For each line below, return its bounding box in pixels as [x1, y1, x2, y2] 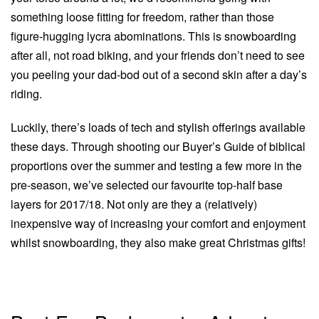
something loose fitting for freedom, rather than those [11, 9, 274, 26]
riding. [11, 85, 42, 103]
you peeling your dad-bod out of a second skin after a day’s [11, 66, 307, 83]
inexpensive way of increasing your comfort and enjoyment [11, 214, 305, 231]
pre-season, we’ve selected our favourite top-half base [11, 176, 283, 193]
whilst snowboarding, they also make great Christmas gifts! [11, 234, 305, 251]
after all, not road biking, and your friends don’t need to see [11, 47, 305, 64]
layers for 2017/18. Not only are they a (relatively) [11, 195, 257, 212]
